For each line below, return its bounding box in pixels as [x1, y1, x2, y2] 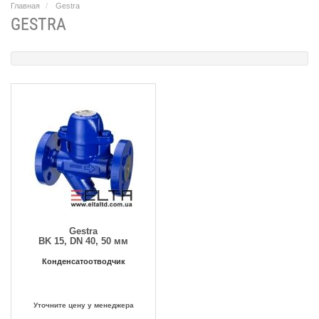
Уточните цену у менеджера [33, 300, 134, 309]
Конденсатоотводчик [41, 256, 125, 266]
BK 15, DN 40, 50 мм [38, 235, 128, 246]
